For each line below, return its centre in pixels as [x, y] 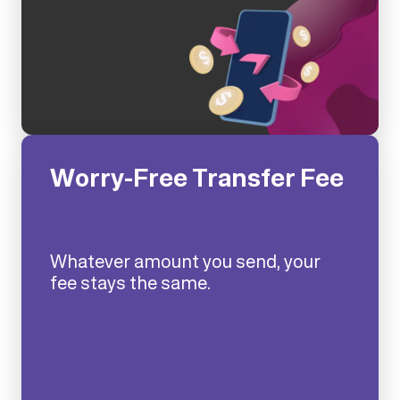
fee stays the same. [130, 282]
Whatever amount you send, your [185, 261]
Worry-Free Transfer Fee [197, 178]
